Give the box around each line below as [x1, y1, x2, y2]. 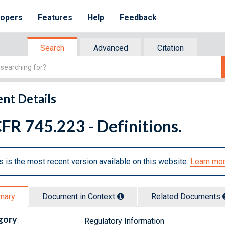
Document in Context [42, 191, 117, 201]
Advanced [93, 43, 128, 53]
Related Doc [151, 191, 194, 201]
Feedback [120, 13, 157, 22]
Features [38, 13, 73, 22]
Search [40, 43, 64, 53]
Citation [157, 43, 184, 53]
